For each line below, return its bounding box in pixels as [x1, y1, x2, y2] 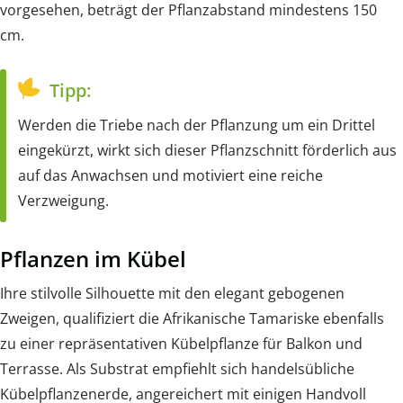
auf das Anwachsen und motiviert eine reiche [18, 165, 323, 185]
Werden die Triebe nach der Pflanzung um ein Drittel [18, 114, 375, 135]
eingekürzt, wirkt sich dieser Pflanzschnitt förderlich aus [18, 139, 397, 160]
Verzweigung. [18, 190, 109, 210]
